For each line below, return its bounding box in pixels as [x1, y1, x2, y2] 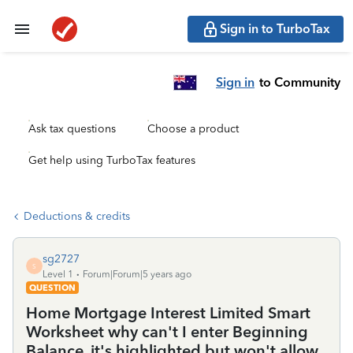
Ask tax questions [28, 122, 116, 136]
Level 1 [43, 269, 73, 280]
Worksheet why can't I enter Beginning [26, 322, 308, 341]
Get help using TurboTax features [28, 154, 195, 167]
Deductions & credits [24, 210, 130, 223]
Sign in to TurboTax [220, 21, 330, 36]
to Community [259, 74, 340, 90]
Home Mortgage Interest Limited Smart [26, 303, 310, 322]
